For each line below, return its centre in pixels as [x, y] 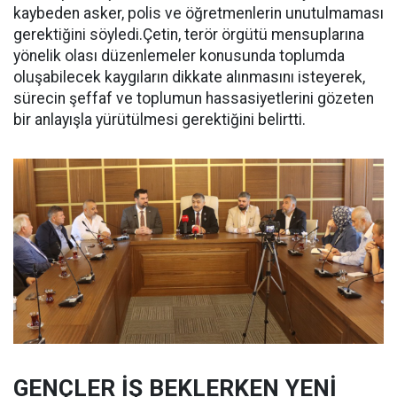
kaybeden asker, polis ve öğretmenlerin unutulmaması [198, 13]
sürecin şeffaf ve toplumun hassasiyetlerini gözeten [194, 98]
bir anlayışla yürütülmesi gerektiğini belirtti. [160, 120]
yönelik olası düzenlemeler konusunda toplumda [179, 56]
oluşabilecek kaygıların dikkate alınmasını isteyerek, [189, 77]
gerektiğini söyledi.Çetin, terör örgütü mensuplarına [189, 35]
